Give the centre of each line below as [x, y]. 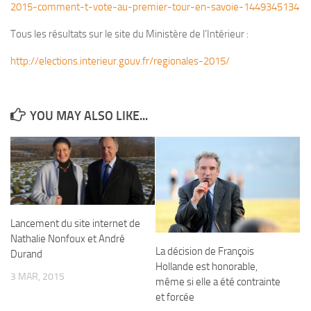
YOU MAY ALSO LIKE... [89, 116]
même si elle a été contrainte [218, 282]
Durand [26, 254]
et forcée [175, 297]
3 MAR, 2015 [37, 276]
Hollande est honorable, [207, 267]
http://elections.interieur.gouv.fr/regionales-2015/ [120, 61]
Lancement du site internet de [75, 223]
